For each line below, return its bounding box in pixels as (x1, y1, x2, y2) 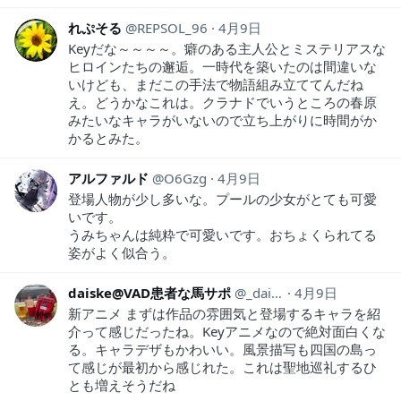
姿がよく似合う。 (68, 243, 175, 261)
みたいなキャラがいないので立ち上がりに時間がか (68, 110, 377, 129)
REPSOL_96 (137, 18, 208, 37)
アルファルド (68, 168, 149, 187)
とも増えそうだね (68, 375, 175, 394)
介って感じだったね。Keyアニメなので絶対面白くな (68, 321, 386, 340)
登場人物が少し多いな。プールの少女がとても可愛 (68, 189, 377, 208)
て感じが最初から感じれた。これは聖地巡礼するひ (68, 357, 377, 376)
